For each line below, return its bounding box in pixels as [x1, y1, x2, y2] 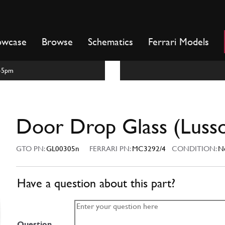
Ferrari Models [148, 36, 209, 48]
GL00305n [46, 144, 79, 153]
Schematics [88, 36, 133, 48]
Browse [42, 36, 73, 48]
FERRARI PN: [89, 144, 132, 153]
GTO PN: [16, 144, 46, 153]
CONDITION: [166, 144, 218, 153]
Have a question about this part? [17, 176, 175, 191]
